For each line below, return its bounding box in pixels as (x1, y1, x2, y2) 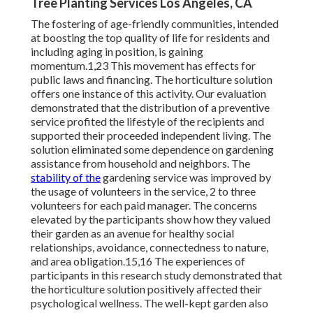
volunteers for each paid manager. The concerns (31, 198, 257, 212)
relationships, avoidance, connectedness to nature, (31, 240, 268, 254)
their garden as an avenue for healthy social (31, 226, 234, 240)
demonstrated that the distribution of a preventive (31, 101, 270, 115)
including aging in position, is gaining (31, 45, 203, 59)
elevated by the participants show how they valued (31, 212, 270, 226)
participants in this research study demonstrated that (31, 268, 282, 282)
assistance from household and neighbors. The (31, 156, 250, 170)
